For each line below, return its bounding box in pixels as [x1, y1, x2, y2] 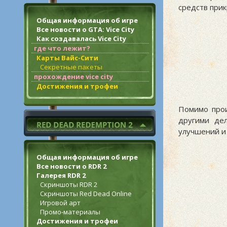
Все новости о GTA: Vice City [36, 25, 134, 34]
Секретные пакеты [40, 62, 102, 71]
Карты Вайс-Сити [36, 53, 98, 62]
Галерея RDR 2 [36, 171, 86, 180]
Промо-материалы [40, 207, 100, 216]
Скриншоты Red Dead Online [40, 189, 132, 198]
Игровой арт [40, 198, 81, 207]
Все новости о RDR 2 [36, 162, 106, 171]
